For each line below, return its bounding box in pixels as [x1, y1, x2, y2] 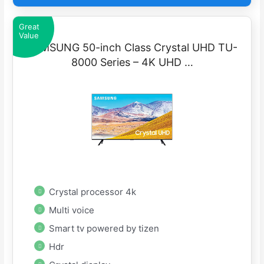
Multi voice [49, 204, 95, 216]
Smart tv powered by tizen [49, 222, 160, 234]
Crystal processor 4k [49, 186, 137, 197]
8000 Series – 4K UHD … [71, 55, 193, 68]
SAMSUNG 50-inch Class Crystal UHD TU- [27, 41, 237, 54]
